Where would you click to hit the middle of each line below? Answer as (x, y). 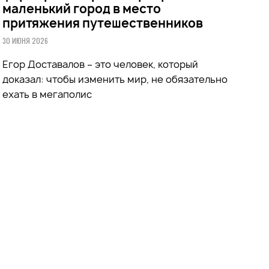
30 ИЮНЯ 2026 (26, 40)
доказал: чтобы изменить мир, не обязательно (115, 79)
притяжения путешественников (103, 23)
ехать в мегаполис (47, 94)
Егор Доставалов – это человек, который (101, 64)
